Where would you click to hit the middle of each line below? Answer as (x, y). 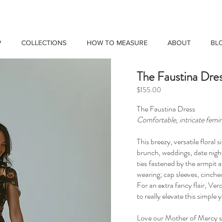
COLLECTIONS (44, 43)
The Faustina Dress (166, 109)
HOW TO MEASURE (117, 43)
